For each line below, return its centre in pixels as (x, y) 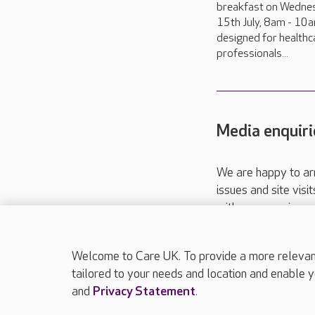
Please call (247, 254)
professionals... (252, 53)
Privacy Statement (144, 291)
